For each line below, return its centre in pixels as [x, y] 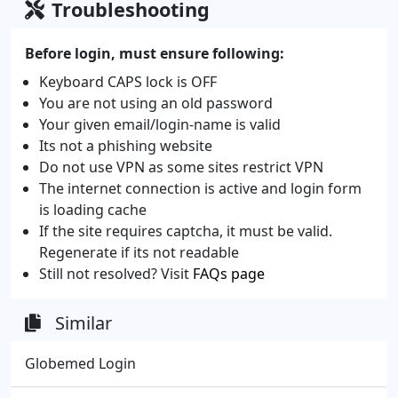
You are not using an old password [156, 103]
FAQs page [229, 273]
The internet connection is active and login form [200, 188]
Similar [84, 322]
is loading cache [93, 209]
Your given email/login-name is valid [160, 124]
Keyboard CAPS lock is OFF [128, 81]
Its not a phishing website [126, 145]
